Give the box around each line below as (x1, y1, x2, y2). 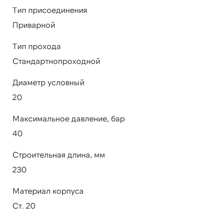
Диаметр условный (12, 77, 85, 87)
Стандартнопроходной (12, 56, 101, 66)
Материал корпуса (12, 186, 84, 196)
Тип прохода (12, 41, 61, 51)
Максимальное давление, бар (12, 113, 125, 123)
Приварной (12, 20, 55, 30)
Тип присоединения (12, 5, 87, 15)
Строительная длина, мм (12, 150, 105, 160)
